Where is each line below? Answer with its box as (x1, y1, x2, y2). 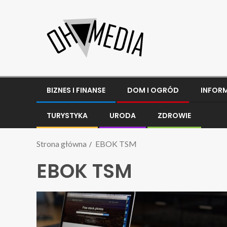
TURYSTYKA (47, 110, 88, 121)
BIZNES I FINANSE (47, 85, 105, 95)
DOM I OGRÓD (127, 85, 179, 95)
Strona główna (36, 139, 87, 148)
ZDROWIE (158, 110, 191, 121)
